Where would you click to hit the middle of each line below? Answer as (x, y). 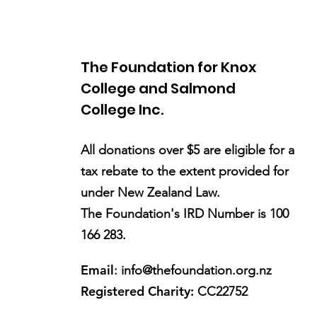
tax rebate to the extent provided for (185, 171)
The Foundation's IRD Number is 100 (185, 214)
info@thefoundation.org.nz (197, 270)
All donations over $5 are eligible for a (188, 150)
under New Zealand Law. (151, 192)
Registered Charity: (138, 291)
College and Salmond (158, 88)
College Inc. (122, 110)
